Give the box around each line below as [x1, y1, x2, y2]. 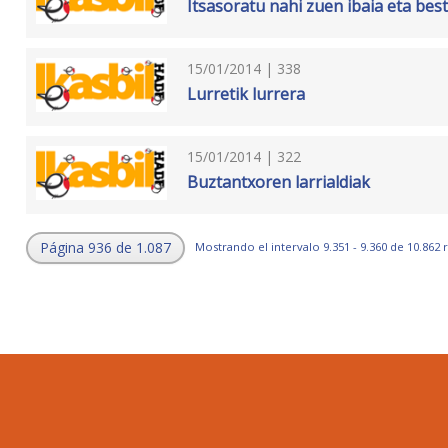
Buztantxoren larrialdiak [187, 170, 371, 193]
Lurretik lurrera [187, 82, 306, 105]
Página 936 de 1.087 [39, 238, 171, 258]
